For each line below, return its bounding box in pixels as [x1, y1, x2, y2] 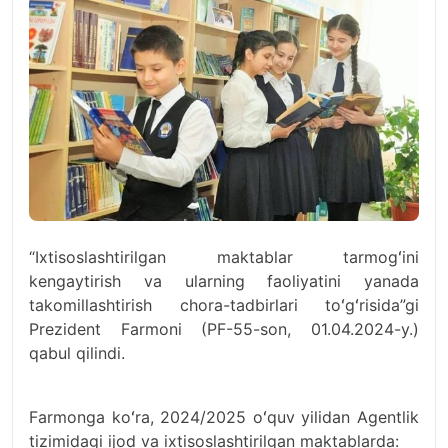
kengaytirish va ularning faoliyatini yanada [29, 271, 419, 291]
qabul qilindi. [29, 343, 125, 363]
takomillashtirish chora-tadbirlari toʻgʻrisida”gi [29, 295, 419, 315]
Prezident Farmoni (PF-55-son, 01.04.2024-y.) [29, 319, 419, 339]
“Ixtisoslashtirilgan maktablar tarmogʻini [29, 247, 419, 267]
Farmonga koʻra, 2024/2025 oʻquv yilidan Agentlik [29, 407, 419, 427]
